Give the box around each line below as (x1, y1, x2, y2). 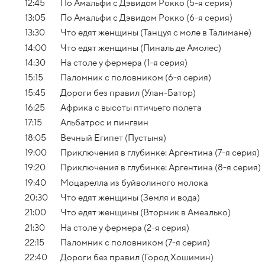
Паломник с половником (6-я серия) (60, 73, 211, 83)
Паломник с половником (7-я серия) (60, 237, 210, 247)
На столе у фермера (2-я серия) (60, 222, 189, 232)
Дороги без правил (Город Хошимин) (60, 253, 214, 263)
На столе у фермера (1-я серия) (60, 57, 188, 67)
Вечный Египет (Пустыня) (60, 132, 166, 143)
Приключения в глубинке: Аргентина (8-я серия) (60, 163, 261, 173)
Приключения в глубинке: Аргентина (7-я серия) (60, 147, 260, 157)
